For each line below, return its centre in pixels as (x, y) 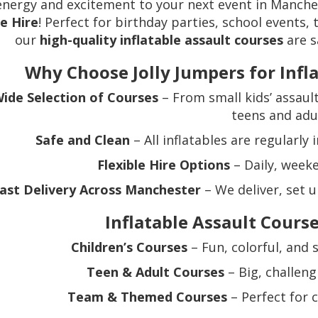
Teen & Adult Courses (156, 272)
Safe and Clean (82, 140)
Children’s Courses (130, 247)
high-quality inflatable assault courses (162, 40)
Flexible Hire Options (164, 165)
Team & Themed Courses (147, 297)
